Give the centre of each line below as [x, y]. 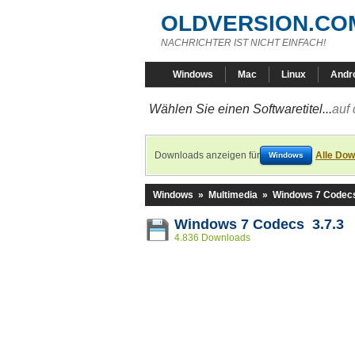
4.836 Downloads [212, 238]
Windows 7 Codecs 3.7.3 [259, 224]
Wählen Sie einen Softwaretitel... [240, 109]
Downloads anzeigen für [207, 155]
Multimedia [233, 195]
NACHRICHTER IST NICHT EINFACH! [243, 43]
